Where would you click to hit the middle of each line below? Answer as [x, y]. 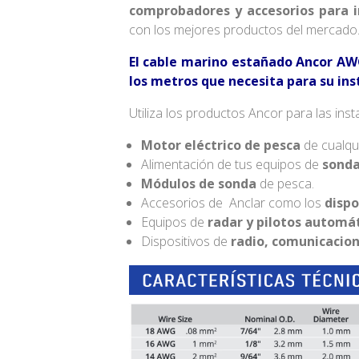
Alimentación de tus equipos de [231, 165]
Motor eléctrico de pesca [220, 145]
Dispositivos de [186, 242]
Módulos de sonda [198, 184]
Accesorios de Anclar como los [232, 203]
